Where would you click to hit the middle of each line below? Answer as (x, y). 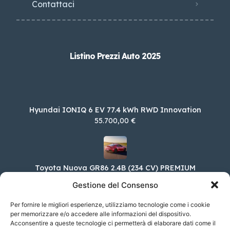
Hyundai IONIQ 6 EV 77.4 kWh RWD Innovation (115, 110)
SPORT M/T (115, 175)
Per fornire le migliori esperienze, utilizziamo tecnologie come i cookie (110, 205)
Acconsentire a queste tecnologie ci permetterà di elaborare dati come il (113, 223)
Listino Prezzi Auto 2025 (115, 56)
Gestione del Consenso (115, 185)
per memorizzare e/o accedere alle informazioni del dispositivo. (101, 214)
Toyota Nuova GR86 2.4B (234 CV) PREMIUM (115, 168)
